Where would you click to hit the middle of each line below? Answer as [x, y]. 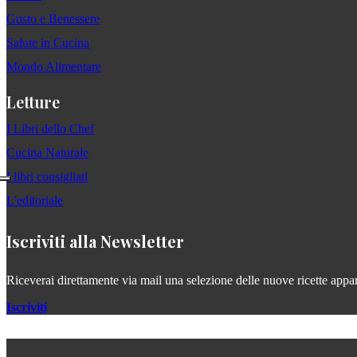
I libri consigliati [47, 177]
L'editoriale [35, 201]
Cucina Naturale [47, 153]
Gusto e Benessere [53, 19]
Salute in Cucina [48, 43]
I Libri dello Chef [50, 129]
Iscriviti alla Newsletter [95, 241]
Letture [33, 102]
